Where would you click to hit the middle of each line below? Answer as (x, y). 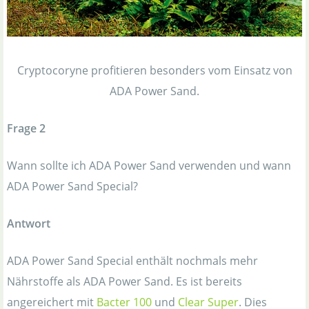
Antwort (29, 224)
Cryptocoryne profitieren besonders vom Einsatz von (154, 71)
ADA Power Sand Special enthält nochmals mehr (132, 261)
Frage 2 (26, 129)
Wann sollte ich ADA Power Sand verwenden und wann (149, 166)
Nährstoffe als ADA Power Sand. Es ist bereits (124, 282)
